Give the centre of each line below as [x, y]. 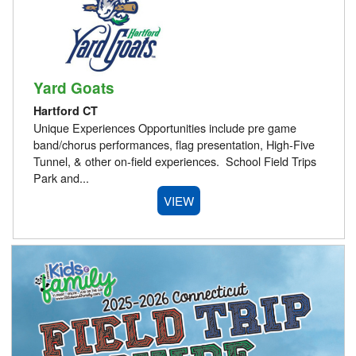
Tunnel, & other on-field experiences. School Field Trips [174, 161]
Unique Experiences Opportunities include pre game [164, 128]
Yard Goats [74, 87]
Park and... [61, 178]
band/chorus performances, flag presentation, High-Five [174, 145]
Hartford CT [65, 111]
